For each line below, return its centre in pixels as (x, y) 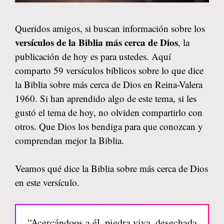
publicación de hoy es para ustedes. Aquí (93, 56)
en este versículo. (47, 182)
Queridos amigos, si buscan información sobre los (110, 28)
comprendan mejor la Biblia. (69, 140)
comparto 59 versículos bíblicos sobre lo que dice (109, 70)
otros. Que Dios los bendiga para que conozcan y (109, 126)
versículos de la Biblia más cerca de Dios (96, 42)
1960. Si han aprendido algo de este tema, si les (106, 98)
